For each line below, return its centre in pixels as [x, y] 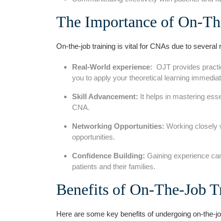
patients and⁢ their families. [114, 166]
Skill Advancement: [105, 96]
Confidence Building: [109, 155]
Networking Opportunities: [118, 126]
